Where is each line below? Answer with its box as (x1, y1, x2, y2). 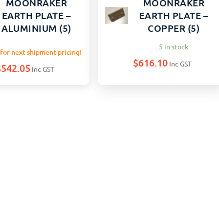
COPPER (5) (148, 22, 200, 34)
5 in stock (159, 42, 189, 51)
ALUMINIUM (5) (1, 22, 71, 34)
